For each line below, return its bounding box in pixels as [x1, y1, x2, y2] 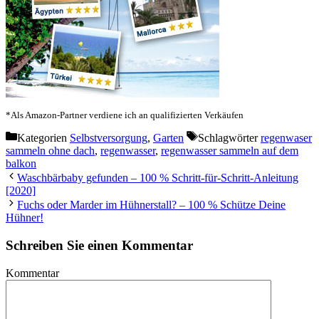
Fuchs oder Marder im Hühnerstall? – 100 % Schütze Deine [17, 199, 286, 211]
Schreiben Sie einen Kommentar [6, 237, 193, 253]
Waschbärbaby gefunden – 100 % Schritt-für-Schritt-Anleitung [17, 172, 298, 184]
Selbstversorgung [70, 132, 147, 145]
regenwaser [261, 132, 312, 145]
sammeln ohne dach [6, 145, 95, 157]
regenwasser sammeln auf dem [161, 145, 298, 157]
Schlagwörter [198, 132, 261, 145]
